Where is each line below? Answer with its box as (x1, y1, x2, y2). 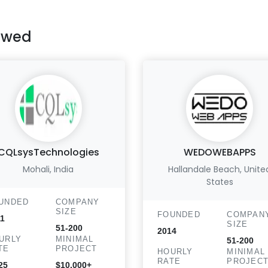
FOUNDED (157, 210, 200, 219)
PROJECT (55, 244, 98, 253)
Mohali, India (23, 163, 74, 175)
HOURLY (157, 247, 193, 256)
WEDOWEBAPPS (183, 145, 256, 159)
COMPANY (55, 197, 100, 206)
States (206, 176, 233, 188)
